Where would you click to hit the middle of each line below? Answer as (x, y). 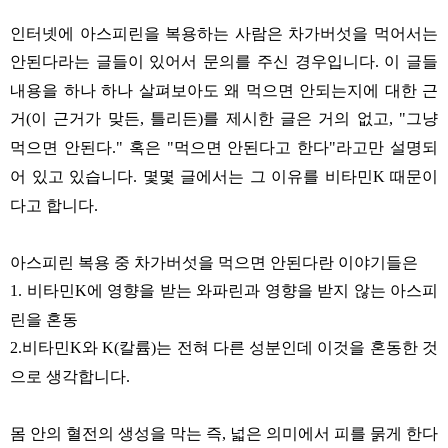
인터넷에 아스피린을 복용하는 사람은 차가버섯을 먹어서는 (224, 32)
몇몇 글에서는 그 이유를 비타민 (257, 175)
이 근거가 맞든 (85, 117)
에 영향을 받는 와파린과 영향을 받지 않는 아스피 (262, 289)
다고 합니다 (52, 204)
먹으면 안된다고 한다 (251, 146)
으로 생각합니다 (68, 375)
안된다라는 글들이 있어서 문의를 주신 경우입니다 (192, 60)
